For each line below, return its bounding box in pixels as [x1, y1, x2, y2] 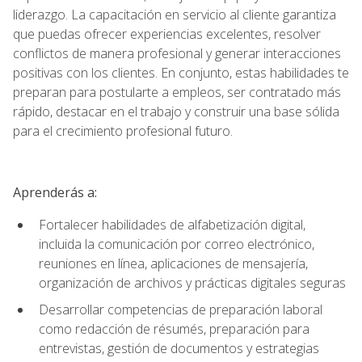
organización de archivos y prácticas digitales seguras [39, 273, 346, 292]
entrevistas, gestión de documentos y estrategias [39, 339, 319, 357]
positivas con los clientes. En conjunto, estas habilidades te [13, 63, 349, 82]
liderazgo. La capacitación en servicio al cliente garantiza [13, 5, 336, 23]
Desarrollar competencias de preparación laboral [39, 300, 322, 318]
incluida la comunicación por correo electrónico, [39, 234, 314, 253]
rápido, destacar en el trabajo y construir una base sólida [13, 102, 339, 120]
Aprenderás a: [13, 183, 97, 201]
